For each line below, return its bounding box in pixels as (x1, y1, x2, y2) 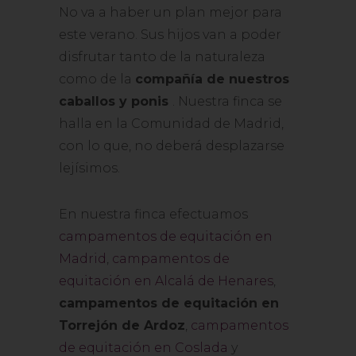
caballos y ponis (59, 94, 168, 109)
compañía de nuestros (135, 72, 289, 87)
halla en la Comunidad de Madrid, (59, 116, 284, 131)
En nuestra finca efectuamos (59, 207, 248, 222)
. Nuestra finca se (172, 94, 282, 109)
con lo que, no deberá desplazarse (59, 138, 284, 153)
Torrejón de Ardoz (59, 318, 185, 333)
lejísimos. (59, 161, 120, 176)
